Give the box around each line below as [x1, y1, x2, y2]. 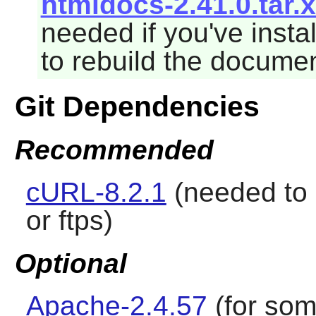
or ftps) [25, 205, 113, 236]
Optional [14, 248, 127, 279]
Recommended [14, 134, 214, 165]
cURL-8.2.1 [25, 176, 166, 207]
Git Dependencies [14, 90, 260, 123]
